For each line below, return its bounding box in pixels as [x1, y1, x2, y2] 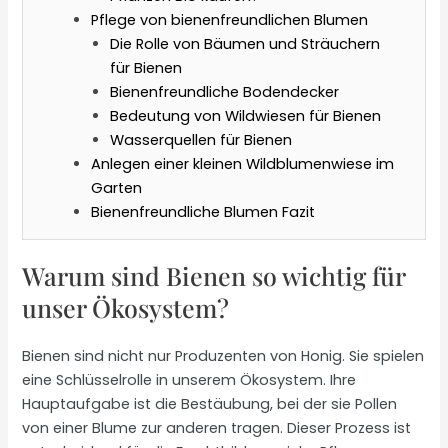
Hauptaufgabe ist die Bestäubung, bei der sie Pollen [22, 393, 398, 414]
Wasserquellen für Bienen [110, 129, 293, 150]
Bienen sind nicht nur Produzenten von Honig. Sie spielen [22, 345, 425, 366]
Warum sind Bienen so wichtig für [22, 258, 406, 292]
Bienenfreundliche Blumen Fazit [91, 201, 316, 222]
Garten [91, 177, 143, 198]
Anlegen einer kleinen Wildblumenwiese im [91, 153, 395, 174]
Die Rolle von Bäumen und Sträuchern [110, 33, 381, 54]
